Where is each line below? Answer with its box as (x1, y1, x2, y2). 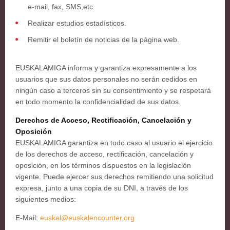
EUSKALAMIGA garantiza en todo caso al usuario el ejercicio (15, 139, 213, 147)
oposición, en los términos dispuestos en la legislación (15, 161, 191, 169)
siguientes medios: (15, 195, 76, 203)
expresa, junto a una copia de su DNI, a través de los (15, 184, 188, 192)
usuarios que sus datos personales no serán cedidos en (15, 75, 197, 83)
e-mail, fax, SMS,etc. (28, 3, 95, 11)
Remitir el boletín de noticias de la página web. (28, 35, 179, 44)
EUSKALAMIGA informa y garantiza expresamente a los (15, 64, 197, 72)
